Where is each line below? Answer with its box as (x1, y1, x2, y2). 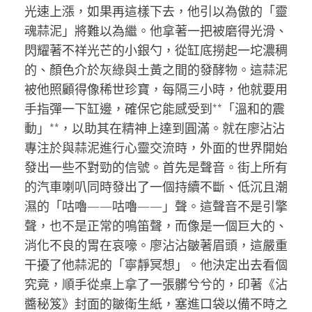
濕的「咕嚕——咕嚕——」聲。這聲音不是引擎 (24, 198, 288, 214)
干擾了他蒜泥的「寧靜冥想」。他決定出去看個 (24, 256, 288, 273)
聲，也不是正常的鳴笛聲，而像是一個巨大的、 (24, 217, 288, 234)
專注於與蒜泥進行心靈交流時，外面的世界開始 (24, 139, 288, 156)
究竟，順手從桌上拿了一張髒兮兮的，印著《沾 (24, 276, 288, 292)
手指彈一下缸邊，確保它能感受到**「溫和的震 (24, 100, 285, 117)
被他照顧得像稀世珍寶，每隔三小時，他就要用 (24, 81, 288, 97)
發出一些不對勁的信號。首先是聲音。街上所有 (24, 159, 288, 175)
